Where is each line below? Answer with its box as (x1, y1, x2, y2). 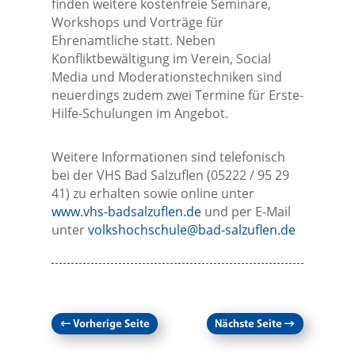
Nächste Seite (215, 316, 283, 334)
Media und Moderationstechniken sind (51, 68, 282, 86)
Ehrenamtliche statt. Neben (51, 32, 216, 50)
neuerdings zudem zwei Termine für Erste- (51, 86, 303, 105)
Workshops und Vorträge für (51, 13, 223, 32)
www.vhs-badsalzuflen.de (51, 203, 201, 221)
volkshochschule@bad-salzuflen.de (87, 221, 296, 239)
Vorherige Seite (72, 316, 150, 334)
